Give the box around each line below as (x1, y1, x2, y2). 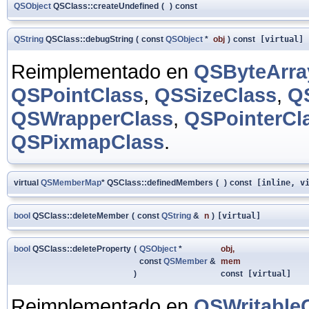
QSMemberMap (41, 177, 101, 188)
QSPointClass (11, 83, 143, 106)
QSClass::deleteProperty (30, 243, 131, 254)
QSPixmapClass (11, 130, 164, 153)
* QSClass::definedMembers (101, 177, 213, 188)
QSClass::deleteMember (30, 210, 129, 221)
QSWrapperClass (11, 106, 173, 130)
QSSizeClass (154, 83, 277, 106)
